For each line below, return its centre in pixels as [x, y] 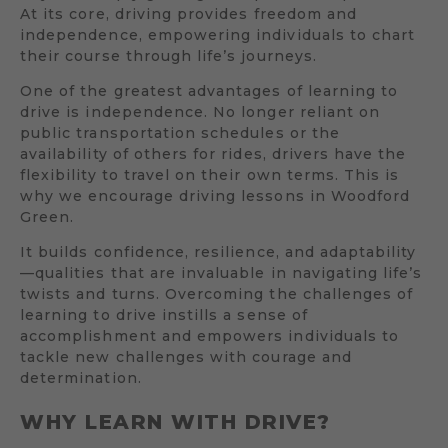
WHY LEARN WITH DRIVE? [175, 421]
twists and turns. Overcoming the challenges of [217, 293]
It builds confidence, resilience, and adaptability [218, 251]
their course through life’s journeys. [168, 55]
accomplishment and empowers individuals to [210, 335]
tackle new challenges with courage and [186, 356]
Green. [47, 216]
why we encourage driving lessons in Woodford [215, 195]
